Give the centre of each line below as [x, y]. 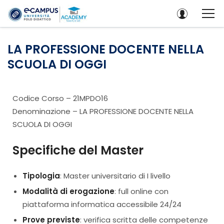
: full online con [141, 191]
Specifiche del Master [78, 150]
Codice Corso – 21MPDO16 [60, 98]
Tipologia [41, 176]
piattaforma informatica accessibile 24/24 [102, 204]
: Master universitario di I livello [115, 176]
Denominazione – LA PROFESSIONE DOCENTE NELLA [103, 111]
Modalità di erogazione [68, 191]
